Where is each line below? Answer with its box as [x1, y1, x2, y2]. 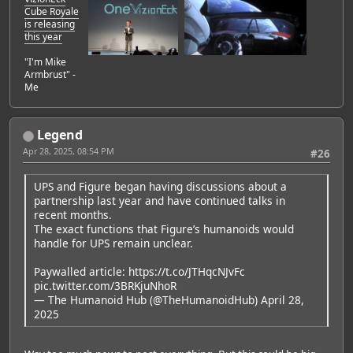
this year [24, 30, 62, 44]
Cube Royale [24, 5, 79, 19]
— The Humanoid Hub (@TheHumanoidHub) [34, 292, 261, 307]
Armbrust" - [24, 68, 76, 82]
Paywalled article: [34, 263, 128, 279]
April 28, [261, 292, 304, 307]
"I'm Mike [24, 55, 66, 69]
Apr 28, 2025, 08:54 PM [23, 145, 114, 158]
